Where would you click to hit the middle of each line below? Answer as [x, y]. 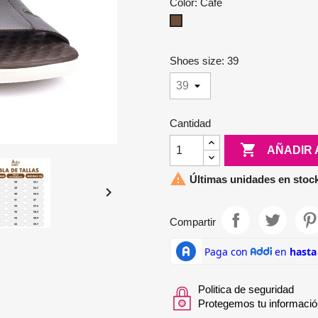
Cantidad [190, 124]
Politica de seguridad [246, 290]
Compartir [193, 221]
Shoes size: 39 [204, 61]
